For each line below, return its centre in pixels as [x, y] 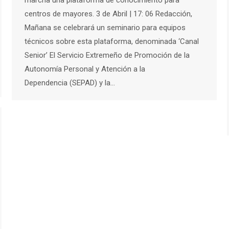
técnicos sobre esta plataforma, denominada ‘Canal [112, 42]
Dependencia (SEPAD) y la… [70, 83]
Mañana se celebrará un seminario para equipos [105, 28]
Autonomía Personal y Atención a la [85, 69]
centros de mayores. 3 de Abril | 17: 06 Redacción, [110, 14]
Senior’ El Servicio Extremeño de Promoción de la [107, 55]
